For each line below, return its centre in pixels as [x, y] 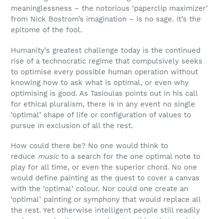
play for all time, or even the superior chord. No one [104, 167]
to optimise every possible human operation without [104, 72]
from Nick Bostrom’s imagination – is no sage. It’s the [106, 19]
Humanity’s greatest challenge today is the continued [106, 50]
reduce [24, 157]
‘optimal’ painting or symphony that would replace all [106, 200]
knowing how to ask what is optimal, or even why [100, 82]
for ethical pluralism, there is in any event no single [103, 104]
